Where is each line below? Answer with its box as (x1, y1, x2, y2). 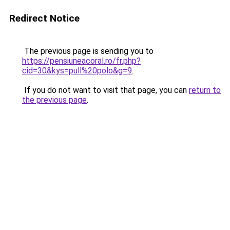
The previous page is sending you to (22, 46, 154, 56)
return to (189, 85, 221, 95)
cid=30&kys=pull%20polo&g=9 (22, 66, 132, 75)
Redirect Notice (9, 12, 80, 24)
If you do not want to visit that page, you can (22, 85, 189, 95)
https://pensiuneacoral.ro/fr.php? (22, 56, 141, 66)
